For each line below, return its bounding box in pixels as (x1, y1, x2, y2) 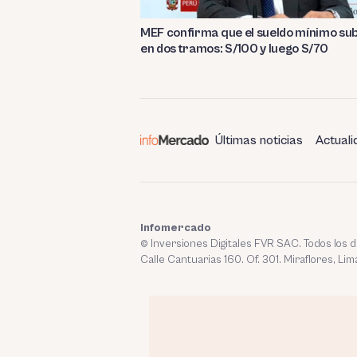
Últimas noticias (215, 132, 303, 147)
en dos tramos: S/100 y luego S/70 (140, 41, 328, 56)
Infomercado (140, 221, 211, 234)
